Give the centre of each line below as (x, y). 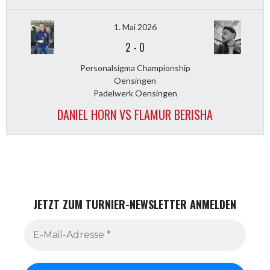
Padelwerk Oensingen (135, 93)
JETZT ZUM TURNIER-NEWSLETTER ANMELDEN (135, 204)
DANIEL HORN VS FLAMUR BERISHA (135, 115)
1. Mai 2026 (135, 27)
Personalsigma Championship (135, 68)
